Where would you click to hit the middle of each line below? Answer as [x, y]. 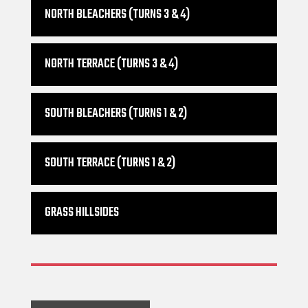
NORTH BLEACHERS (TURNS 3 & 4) [117, 15]
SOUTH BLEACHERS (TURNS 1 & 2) [116, 114]
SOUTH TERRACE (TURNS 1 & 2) [110, 164]
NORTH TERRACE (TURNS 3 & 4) [111, 65]
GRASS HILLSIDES [82, 213]
